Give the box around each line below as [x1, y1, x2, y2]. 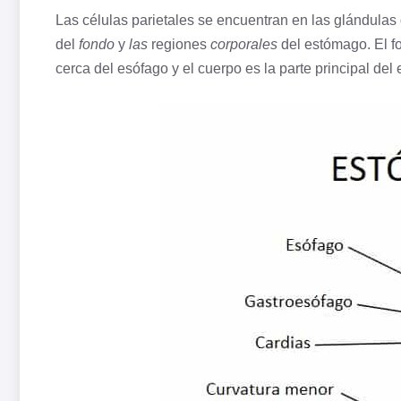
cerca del [55, 61, 117, 77]
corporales [210, 37, 277, 53]
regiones [148, 37, 210, 53]
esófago [117, 61, 168, 77]
